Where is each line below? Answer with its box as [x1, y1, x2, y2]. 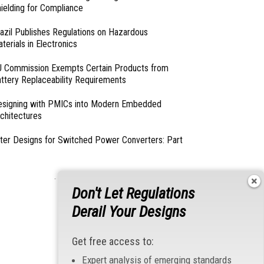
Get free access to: [72, 235, 154, 247]
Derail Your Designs [72, 202, 186, 220]
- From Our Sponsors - [54, 173, 121, 183]
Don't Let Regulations [72, 184, 195, 202]
